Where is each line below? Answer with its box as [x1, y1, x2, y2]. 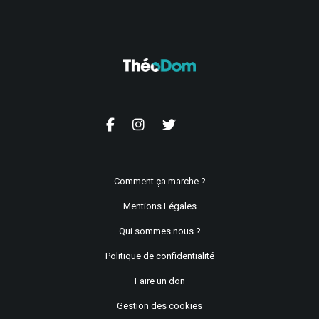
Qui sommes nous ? [118, 226, 201, 236]
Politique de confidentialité [105, 251, 214, 261]
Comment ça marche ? [113, 176, 206, 187]
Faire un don [134, 276, 185, 286]
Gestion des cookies [117, 300, 202, 311]
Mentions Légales [122, 201, 197, 211]
